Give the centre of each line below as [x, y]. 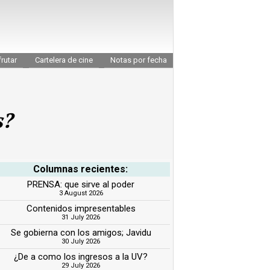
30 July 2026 [81, 241]
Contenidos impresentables [81, 208]
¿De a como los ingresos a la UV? [81, 256]
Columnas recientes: [81, 169]
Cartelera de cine [64, 60]
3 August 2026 [81, 193]
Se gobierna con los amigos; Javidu [81, 232]
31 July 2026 [81, 217]
